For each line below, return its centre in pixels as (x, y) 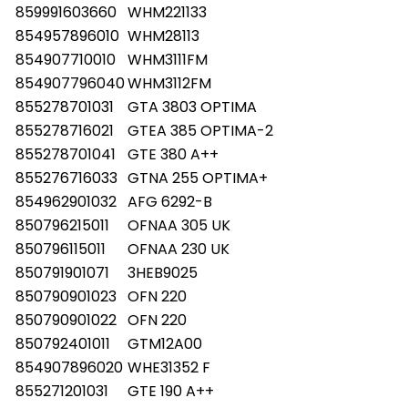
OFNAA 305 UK (179, 225)
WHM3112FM (169, 83)
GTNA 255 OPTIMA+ (198, 178)
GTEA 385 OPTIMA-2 (200, 130)
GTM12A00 (165, 343)
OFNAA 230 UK (178, 249)
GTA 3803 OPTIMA (192, 107)
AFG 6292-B (170, 201)
